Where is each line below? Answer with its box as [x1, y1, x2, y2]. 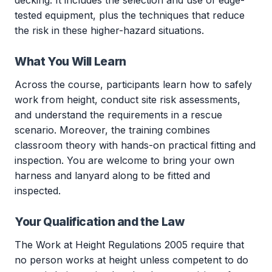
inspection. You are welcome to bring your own [15, 154, 234, 166]
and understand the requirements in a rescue [15, 109, 222, 121]
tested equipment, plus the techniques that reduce [15, 9, 245, 21]
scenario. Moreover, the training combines [15, 124, 210, 136]
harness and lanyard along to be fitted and [15, 169, 210, 182]
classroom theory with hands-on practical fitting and [15, 139, 256, 151]
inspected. [15, 185, 61, 197]
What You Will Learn [15, 55, 126, 69]
